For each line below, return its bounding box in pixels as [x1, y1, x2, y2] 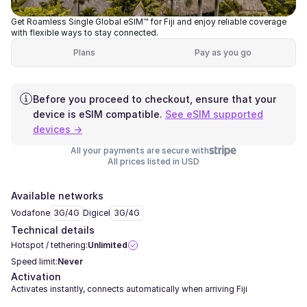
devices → [33, 123, 82, 135]
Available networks [11, 190, 103, 201]
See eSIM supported [165, 108, 263, 120]
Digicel [83, 208, 110, 218]
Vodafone [11, 208, 50, 218]
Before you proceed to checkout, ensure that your [33, 93, 276, 105]
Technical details [11, 224, 95, 236]
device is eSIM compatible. [33, 108, 162, 120]
